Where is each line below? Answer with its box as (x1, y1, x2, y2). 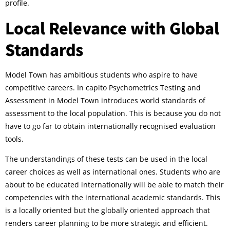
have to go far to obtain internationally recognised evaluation (5, 121, 216, 131)
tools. (5, 133, 24, 144)
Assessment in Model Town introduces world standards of (5, 95, 205, 105)
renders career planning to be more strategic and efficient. (5, 218, 208, 228)
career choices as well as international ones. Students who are (5, 167, 220, 177)
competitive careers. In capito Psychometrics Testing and (5, 82, 201, 92)
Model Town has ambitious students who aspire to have (5, 69, 198, 80)
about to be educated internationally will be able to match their (5, 180, 224, 190)
